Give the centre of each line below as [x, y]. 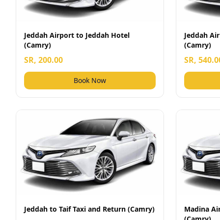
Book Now [90, 80]
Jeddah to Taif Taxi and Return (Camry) [89, 209]
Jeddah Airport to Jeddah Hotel [77, 35]
